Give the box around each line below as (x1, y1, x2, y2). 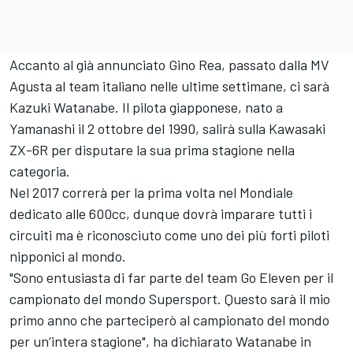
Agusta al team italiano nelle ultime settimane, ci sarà (9, 77, 329, 95)
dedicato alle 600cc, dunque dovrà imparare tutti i (9, 205, 312, 223)
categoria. (9, 162, 70, 180)
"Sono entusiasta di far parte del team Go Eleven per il (9, 269, 333, 287)
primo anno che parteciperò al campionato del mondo (9, 311, 329, 329)
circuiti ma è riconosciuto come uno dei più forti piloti (9, 226, 329, 244)
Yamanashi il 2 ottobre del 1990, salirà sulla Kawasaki (9, 120, 325, 138)
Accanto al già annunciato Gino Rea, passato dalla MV (9, 56, 329, 74)
